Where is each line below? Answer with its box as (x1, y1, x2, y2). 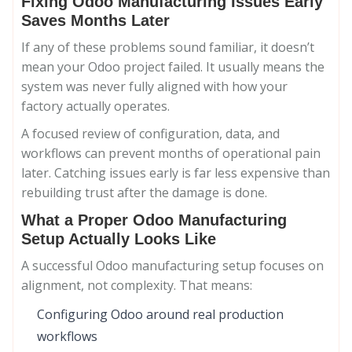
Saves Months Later (21, 12, 170, 29)
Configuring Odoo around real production (37, 306, 284, 323)
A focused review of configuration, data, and (21, 125, 280, 142)
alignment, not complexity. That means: (21, 277, 252, 294)
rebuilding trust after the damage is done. (21, 184, 267, 201)
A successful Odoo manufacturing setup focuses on (21, 257, 324, 274)
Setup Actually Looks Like (21, 230, 216, 247)
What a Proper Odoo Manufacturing (21, 211, 287, 229)
